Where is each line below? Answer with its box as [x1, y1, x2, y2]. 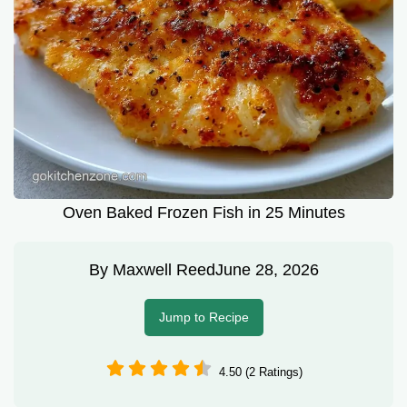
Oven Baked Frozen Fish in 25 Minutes [62, 203, 345, 223]
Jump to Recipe [158, 310, 249, 325]
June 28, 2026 [214, 261, 319, 280]
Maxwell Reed [112, 261, 215, 280]
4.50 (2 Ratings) [219, 364, 303, 379]
